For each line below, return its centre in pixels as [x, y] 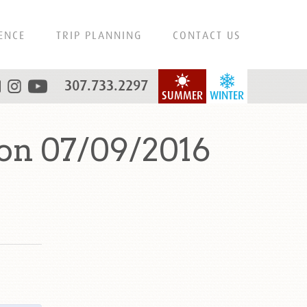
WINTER [227, 96]
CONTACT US [207, 35]
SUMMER [182, 96]
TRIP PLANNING [99, 35]
